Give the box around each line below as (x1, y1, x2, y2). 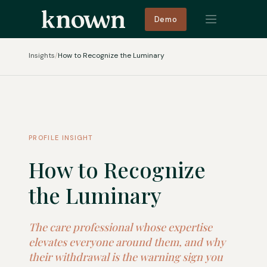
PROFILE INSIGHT (29, 133, 94, 142)
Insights (29, 51, 55, 60)
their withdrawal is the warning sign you (29, 250, 223, 264)
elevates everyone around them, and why (29, 235, 225, 249)
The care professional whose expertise (29, 220, 212, 234)
